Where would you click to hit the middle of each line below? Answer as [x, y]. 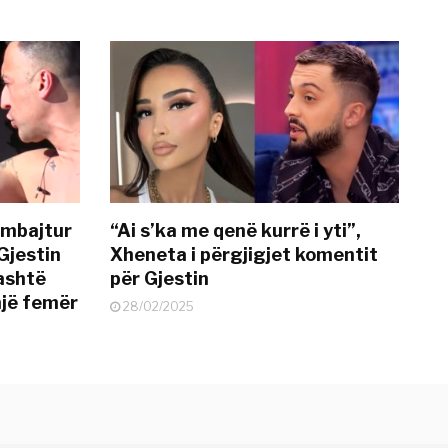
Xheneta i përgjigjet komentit [244, 254]
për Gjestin [160, 278]
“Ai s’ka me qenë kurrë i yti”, [236, 230]
